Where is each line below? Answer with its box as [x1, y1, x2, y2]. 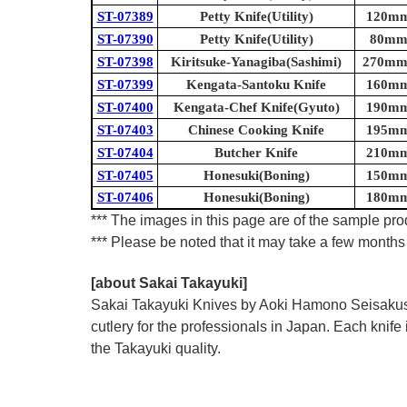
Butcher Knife [214, 145, 298, 161]
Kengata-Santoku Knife [186, 77, 326, 93]
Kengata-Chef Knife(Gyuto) [173, 100, 340, 115]
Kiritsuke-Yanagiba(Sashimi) [171, 55, 342, 70]
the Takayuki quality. [91, 341, 224, 357]
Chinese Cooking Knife [188, 123, 324, 138]
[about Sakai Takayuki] [91, 275, 247, 292]
